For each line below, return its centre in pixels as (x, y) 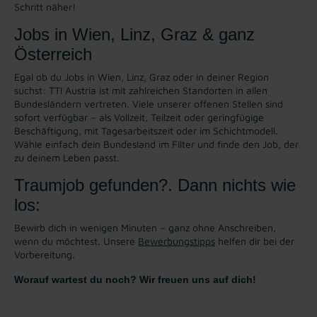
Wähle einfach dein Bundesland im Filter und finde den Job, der (156, 144)
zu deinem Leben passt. (67, 157)
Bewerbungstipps (177, 241)
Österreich (53, 54)
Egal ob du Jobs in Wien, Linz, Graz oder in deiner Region (142, 76)
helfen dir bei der (255, 241)
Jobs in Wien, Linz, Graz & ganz (134, 34)
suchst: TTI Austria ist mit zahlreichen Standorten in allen (141, 90)
